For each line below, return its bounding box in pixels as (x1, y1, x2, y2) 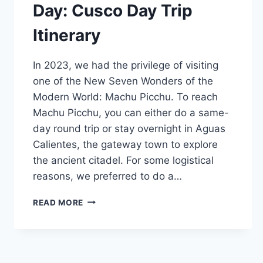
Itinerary (33, 25, 100, 45)
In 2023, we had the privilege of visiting (33, 59, 218, 71)
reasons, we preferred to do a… (33, 170, 182, 182)
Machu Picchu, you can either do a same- (33, 106, 229, 119)
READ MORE (33, 197, 84, 207)
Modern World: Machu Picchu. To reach (33, 90, 218, 103)
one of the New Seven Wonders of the (33, 75, 213, 87)
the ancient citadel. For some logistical (33, 154, 214, 166)
